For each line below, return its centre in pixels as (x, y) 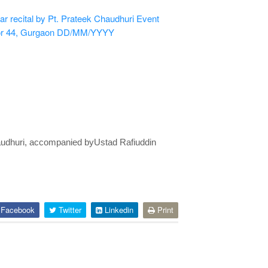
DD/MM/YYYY (85, 32)
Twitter (68, 210)
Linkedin (118, 210)
